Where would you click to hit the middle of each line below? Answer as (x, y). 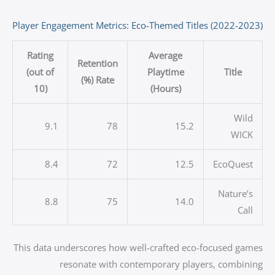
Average (165, 56)
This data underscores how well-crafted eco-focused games (138, 247)
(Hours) (165, 89)
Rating (40, 56)
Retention (98, 64)
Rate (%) (105, 80)
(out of (40, 72)
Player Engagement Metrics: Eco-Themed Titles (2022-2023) (137, 25)
